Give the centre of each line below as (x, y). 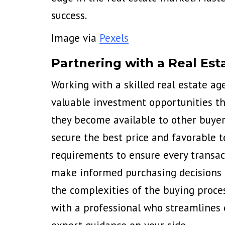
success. (69, 15)
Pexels (114, 38)
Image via (75, 38)
